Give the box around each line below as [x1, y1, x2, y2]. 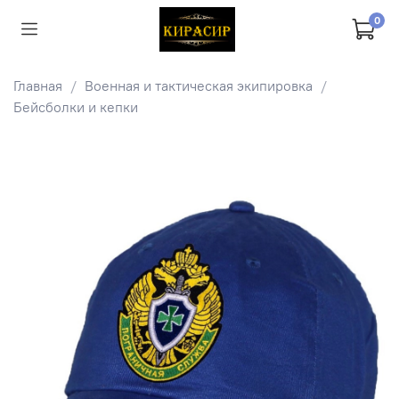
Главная [13, 77, 62, 95]
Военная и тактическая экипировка [85, 77, 313, 95]
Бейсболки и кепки [13, 98, 138, 117]
